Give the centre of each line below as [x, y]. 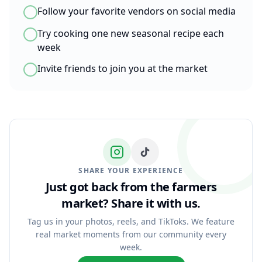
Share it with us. [154, 203]
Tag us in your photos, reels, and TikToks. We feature [131, 221]
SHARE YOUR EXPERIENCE [131, 170]
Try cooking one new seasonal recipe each [131, 33]
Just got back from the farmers [131, 187]
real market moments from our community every [131, 234]
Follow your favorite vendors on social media [137, 11]
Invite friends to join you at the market [123, 68]
